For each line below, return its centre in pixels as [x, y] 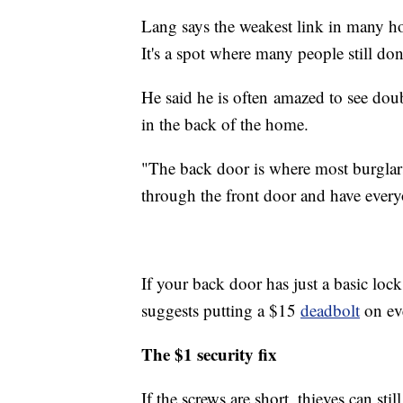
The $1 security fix [209, 354]
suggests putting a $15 [221, 310]
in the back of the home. [225, 124]
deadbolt [330, 310]
